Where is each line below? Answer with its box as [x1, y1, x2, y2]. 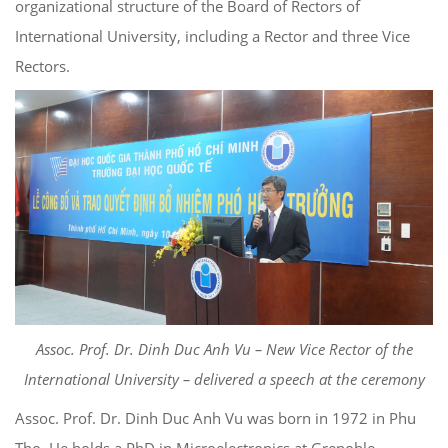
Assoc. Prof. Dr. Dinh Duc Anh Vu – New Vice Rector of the [35, 338, 413, 359]
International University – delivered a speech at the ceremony [23, 368, 425, 389]
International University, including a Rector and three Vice [15, 25, 410, 46]
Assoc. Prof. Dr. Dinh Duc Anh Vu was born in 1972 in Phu [15, 407, 416, 428]
